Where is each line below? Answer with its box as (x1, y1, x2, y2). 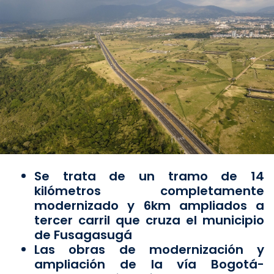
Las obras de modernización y (34, 241, 264, 258)
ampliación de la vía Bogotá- (34, 256, 264, 273)
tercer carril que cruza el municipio (34, 212, 264, 229)
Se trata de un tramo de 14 (34, 168, 264, 185)
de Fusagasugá (34, 226, 132, 243)
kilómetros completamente (34, 182, 264, 199)
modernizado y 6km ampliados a (34, 197, 264, 214)
